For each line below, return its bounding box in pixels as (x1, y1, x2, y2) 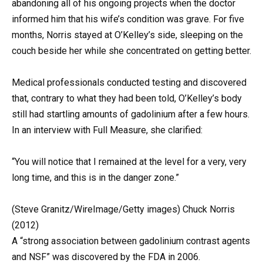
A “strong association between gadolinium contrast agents (12, 235, 250, 247)
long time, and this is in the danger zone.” (12, 172, 179, 184)
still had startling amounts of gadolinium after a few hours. (12, 108, 249, 120)
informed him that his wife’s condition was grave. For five (12, 13, 244, 25)
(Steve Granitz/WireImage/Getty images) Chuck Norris (12, 204, 235, 215)
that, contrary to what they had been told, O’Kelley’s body (12, 92, 242, 104)
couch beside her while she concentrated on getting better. (12, 45, 251, 56)
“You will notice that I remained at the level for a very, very (12, 156, 247, 168)
